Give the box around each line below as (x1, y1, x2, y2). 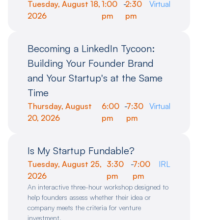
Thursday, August (27, 101, 92, 111)
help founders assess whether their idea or (27, 193, 151, 202)
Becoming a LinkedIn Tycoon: (27, 42, 155, 55)
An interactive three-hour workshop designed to (27, 183, 168, 192)
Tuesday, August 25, (27, 159, 102, 169)
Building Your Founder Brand (27, 57, 154, 70)
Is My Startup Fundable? (27, 144, 135, 157)
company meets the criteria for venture (27, 203, 141, 212)
